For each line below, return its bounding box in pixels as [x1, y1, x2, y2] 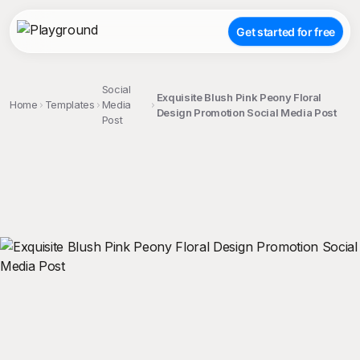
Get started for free [236, 24, 335, 39]
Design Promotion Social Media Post [156, 105, 337, 119]
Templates [44, 98, 95, 111]
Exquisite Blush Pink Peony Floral [156, 90, 322, 104]
